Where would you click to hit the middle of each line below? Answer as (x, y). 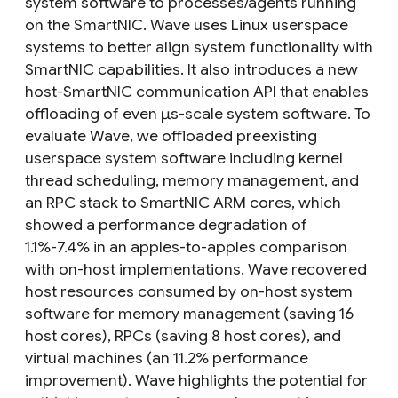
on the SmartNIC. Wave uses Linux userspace (187, 25)
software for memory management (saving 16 (189, 314)
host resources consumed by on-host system (189, 291)
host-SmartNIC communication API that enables (197, 92)
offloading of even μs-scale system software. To (198, 114)
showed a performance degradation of (166, 225)
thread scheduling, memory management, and (192, 180)
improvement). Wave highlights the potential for (196, 380)
